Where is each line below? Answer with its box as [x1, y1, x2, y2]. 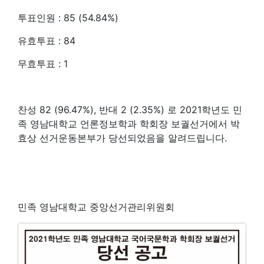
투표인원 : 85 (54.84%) [18, 12, 118, 24]
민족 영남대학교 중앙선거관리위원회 [18, 201, 174, 213]
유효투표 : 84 [18, 35, 75, 47]
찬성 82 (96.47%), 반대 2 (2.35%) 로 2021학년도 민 [18, 104, 242, 115]
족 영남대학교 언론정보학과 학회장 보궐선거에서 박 [18, 118, 240, 130]
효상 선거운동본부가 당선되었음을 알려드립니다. [18, 132, 227, 144]
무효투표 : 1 [18, 58, 68, 70]
